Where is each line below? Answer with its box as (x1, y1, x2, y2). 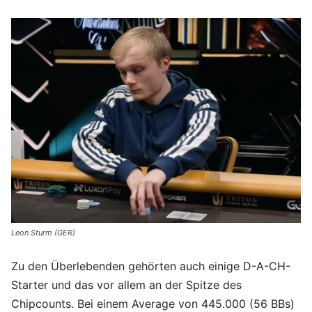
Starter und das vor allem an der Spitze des (11, 277, 242, 292)
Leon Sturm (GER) (11, 227, 75, 237)
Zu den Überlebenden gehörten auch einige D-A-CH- (11, 258, 290, 273)
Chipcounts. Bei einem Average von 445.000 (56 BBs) (11, 296, 295, 311)
